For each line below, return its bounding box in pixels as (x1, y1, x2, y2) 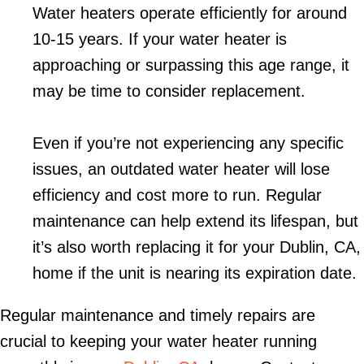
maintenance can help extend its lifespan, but (32, 211, 358, 230)
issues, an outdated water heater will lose (32, 159, 330, 178)
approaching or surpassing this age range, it (32, 55, 349, 74)
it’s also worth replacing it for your (32, 237, 279, 256)
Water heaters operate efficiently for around (32, 3, 347, 22)
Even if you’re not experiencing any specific (32, 133, 344, 152)
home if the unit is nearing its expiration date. (32, 263, 357, 282)
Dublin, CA (279, 237, 356, 256)
